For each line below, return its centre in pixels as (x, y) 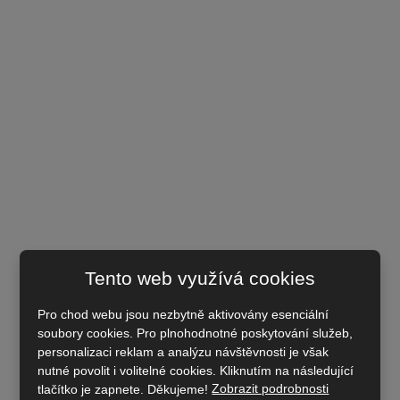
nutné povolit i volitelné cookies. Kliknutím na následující (196, 370)
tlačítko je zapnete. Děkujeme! (125, 389)
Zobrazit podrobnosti (271, 389)
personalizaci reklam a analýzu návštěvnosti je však (183, 351)
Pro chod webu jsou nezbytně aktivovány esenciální (183, 314)
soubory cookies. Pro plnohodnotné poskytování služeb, (196, 333)
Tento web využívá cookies (200, 278)
